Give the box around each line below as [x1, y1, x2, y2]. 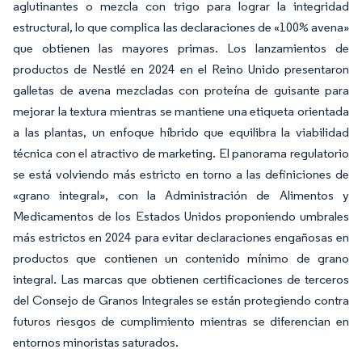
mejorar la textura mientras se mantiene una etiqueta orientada [13, 103, 349, 119]
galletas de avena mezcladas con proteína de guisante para [13, 82, 349, 98]
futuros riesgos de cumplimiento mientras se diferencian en [13, 313, 349, 329]
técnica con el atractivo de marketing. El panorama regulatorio [13, 145, 349, 161]
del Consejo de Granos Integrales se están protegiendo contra [13, 292, 349, 308]
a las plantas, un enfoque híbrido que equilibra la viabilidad [13, 124, 349, 140]
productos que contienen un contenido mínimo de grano [13, 250, 349, 266]
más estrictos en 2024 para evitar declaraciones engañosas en [13, 229, 349, 245]
